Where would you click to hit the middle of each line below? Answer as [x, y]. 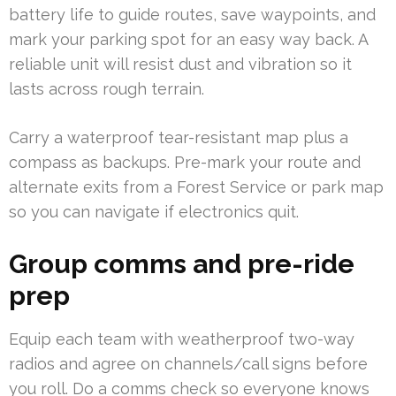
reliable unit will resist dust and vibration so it [180, 65]
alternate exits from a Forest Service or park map [196, 187]
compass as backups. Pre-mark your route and [185, 163]
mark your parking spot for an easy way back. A [188, 40]
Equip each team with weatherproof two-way [182, 339]
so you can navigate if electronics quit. [154, 212]
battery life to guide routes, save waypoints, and [192, 15]
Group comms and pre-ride [182, 264]
